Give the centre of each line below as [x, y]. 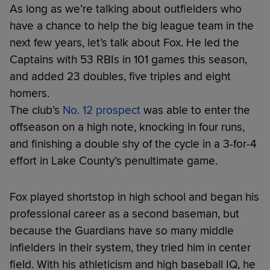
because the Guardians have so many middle [122, 231]
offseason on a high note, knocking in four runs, [127, 127]
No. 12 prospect [102, 110]
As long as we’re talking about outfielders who [126, 9]
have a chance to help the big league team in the [132, 26]
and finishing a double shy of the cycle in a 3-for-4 [133, 144]
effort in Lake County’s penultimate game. [114, 161]
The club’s [36, 110]
